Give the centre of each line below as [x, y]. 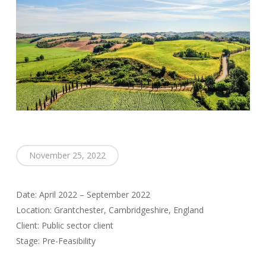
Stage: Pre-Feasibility [56, 241]
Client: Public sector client [64, 226]
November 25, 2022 [67, 156]
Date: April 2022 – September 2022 [83, 195]
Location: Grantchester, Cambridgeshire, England [110, 210]
